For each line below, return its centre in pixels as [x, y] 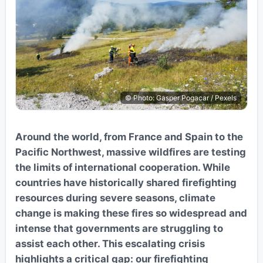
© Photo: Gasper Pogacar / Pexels [181, 98]
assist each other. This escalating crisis [110, 244]
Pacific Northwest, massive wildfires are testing [130, 152]
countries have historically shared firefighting [126, 183]
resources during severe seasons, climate [115, 198]
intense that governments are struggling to [119, 229]
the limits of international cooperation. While [122, 168]
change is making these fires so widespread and [131, 213]
